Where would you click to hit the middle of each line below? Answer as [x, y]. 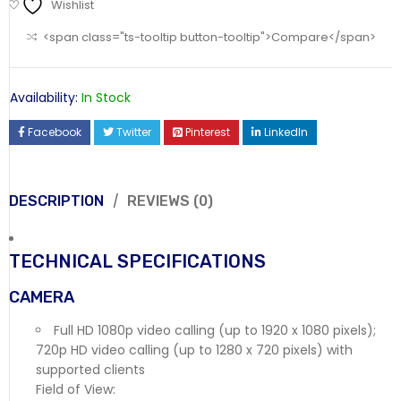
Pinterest [208, 132]
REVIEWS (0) [170, 201]
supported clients [90, 370]
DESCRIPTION [56, 201]
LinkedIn [286, 132]
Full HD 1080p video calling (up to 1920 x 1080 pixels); [215, 331]
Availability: [44, 98]
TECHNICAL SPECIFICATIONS [137, 262]
